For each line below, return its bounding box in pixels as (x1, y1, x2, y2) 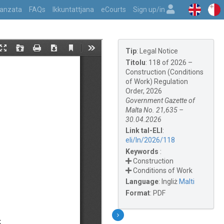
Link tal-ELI (125, 126, 162, 134)
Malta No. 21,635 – (125, 105, 183, 114)
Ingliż (161, 177, 177, 185)
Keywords (125, 147, 158, 155)
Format (125, 188, 150, 197)
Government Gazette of (125, 96, 195, 104)
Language (125, 177, 158, 185)
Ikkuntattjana (52, 5, 94, 13)
